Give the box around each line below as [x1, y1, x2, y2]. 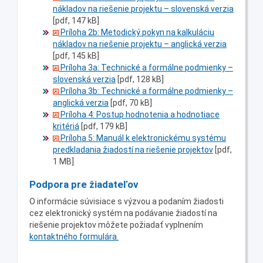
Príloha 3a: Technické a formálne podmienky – [59, 62, 233, 72]
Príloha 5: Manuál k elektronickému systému [59, 133, 226, 143]
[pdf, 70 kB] [110, 97, 152, 107]
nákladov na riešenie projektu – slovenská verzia [53, 4, 234, 14]
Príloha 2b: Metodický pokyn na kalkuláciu [59, 27, 214, 37]
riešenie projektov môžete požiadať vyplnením [29, 220, 203, 230]
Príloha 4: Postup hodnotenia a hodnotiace [59, 109, 220, 119]
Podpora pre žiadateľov [29, 178, 139, 190]
